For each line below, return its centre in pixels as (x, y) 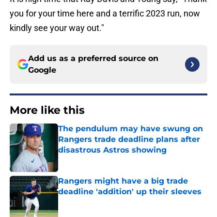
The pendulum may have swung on (131, 129)
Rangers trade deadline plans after (129, 139)
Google (42, 70)
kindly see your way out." (57, 28)
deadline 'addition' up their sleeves (130, 192)
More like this (47, 110)
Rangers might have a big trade (123, 181)
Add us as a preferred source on (93, 59)
